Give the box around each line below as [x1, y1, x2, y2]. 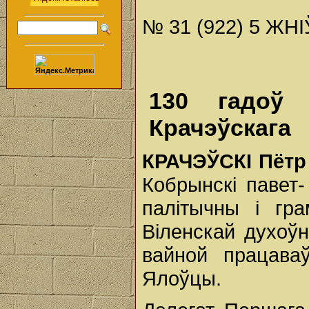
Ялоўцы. [142, 267, 221, 290]
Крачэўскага [149, 114, 291, 141]
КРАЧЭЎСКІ [142, 150, 259, 172]
